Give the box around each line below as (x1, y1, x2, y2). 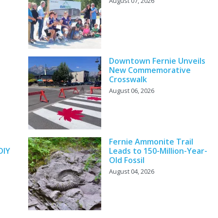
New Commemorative (109, 65, 191, 76)
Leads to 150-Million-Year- (109, 145, 207, 157)
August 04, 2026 (109, 167, 154, 176)
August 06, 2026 (109, 86, 154, 95)
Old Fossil (109, 155, 145, 166)
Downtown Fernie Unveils (109, 55, 205, 67)
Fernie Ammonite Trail (109, 136, 193, 147)
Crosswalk (109, 74, 147, 85)
